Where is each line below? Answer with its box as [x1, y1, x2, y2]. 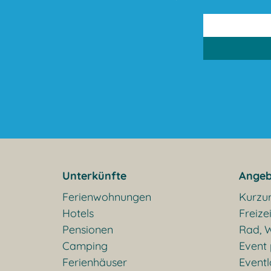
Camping [62, 238, 108, 253]
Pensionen [62, 222, 113, 237]
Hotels [62, 206, 94, 220]
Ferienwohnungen [62, 189, 151, 204]
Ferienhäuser [62, 255, 127, 269]
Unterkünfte [62, 168, 126, 183]
